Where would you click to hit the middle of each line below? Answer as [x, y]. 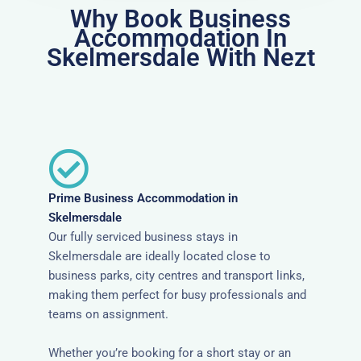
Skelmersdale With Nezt [180, 58]
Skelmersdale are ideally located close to [160, 257]
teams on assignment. [108, 315]
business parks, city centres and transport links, [176, 276]
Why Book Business [180, 19]
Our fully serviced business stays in [143, 237]
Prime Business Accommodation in [143, 199]
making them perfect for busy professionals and [177, 295]
